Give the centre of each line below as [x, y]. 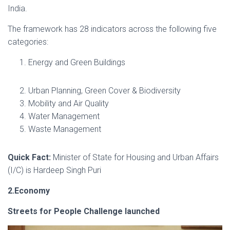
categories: [28, 42]
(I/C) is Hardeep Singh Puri [54, 170]
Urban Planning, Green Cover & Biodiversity [104, 90]
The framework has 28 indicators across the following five [112, 29]
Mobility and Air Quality [69, 103]
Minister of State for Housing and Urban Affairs [136, 157]
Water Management [64, 116]
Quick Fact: [30, 157]
